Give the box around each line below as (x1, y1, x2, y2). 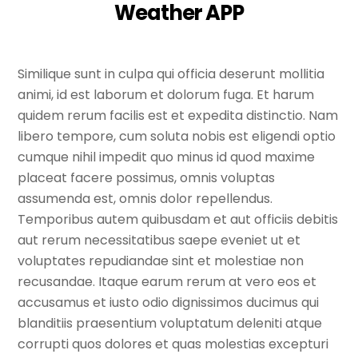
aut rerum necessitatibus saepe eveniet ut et (18, 231, 301, 250)
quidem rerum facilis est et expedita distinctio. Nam (18, 106, 339, 125)
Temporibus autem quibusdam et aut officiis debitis (18, 210, 339, 229)
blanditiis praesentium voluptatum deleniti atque (18, 314, 323, 333)
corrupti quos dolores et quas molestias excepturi (18, 335, 329, 354)
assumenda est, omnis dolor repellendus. (18, 189, 273, 209)
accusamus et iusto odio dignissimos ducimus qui (18, 293, 320, 312)
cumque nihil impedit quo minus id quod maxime (18, 148, 316, 167)
